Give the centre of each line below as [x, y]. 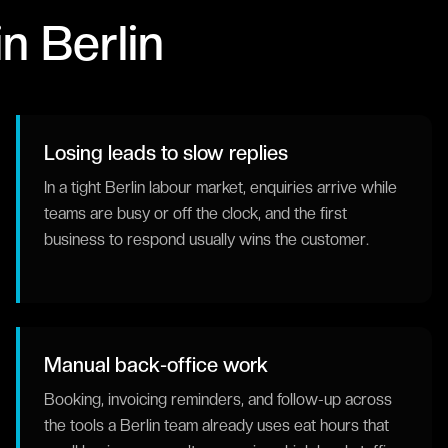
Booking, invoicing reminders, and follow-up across [218, 399]
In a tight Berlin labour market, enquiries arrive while [220, 187]
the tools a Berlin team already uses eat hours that [216, 425]
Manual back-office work [156, 365]
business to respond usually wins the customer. [206, 239]
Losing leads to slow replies [166, 153]
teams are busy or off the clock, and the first [195, 213]
